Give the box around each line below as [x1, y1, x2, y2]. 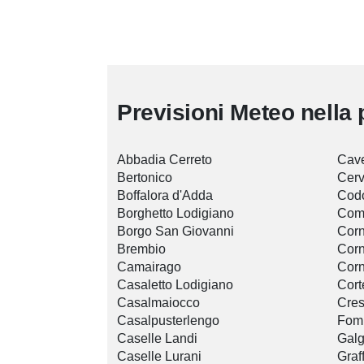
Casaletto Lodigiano [117, 278, 233, 292]
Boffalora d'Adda [117, 188, 213, 203]
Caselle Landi [117, 331, 197, 346]
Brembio [117, 242, 166, 257]
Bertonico [117, 171, 172, 185]
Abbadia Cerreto [117, 153, 212, 167]
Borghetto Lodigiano [117, 206, 234, 221]
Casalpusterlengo [117, 314, 219, 328]
